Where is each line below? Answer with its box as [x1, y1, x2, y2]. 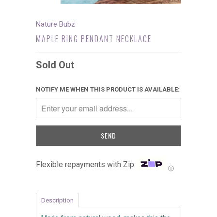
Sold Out [36, 59, 74, 71]
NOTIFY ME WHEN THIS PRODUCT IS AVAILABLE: [36, 86, 180, 93]
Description [41, 197, 74, 204]
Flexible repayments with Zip [36, 159, 134, 169]
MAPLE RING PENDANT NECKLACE [36, 32, 152, 45]
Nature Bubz [36, 20, 75, 29]
